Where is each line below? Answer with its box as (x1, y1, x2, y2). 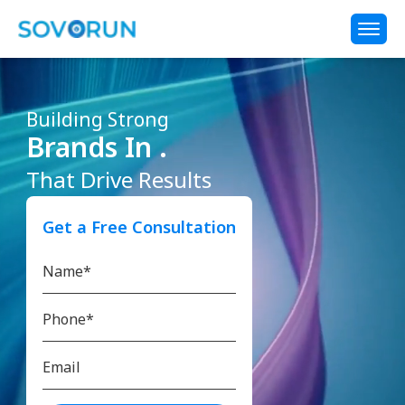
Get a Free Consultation (42, 214, 236, 238)
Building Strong (26, 106, 169, 132)
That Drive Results (26, 164, 212, 194)
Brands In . (26, 127, 167, 165)
